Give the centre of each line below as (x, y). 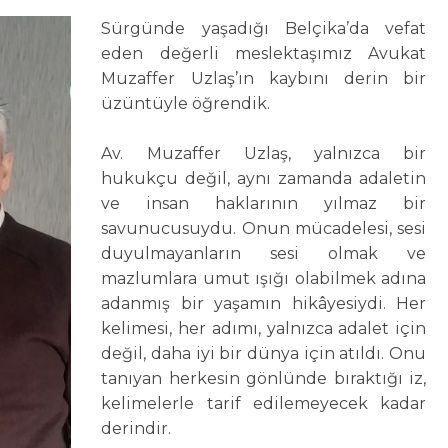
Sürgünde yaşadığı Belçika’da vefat (264, 29)
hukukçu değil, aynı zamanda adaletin (264, 179)
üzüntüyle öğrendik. (186, 104)
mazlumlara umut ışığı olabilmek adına (264, 279)
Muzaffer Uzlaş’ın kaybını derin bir (264, 79)
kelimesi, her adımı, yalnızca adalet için (264, 329)
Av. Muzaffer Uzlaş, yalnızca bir (264, 154)
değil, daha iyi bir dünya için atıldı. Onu (264, 354)
